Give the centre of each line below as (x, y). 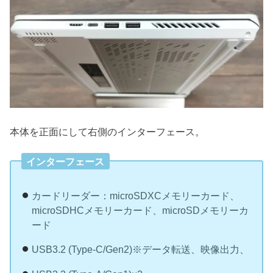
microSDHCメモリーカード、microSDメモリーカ (140, 210)
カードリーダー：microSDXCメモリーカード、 (135, 195)
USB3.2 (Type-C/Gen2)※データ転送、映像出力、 (140, 250)
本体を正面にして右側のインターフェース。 (108, 132)
